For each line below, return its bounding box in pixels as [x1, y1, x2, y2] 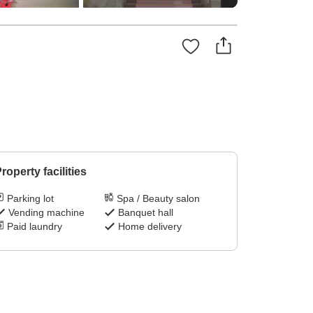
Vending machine [8, 207, 85, 219]
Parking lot [6, 193, 54, 205]
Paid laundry [6, 221, 62, 233]
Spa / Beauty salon [117, 193, 201, 205]
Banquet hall [118, 207, 174, 219]
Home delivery [118, 221, 182, 233]
